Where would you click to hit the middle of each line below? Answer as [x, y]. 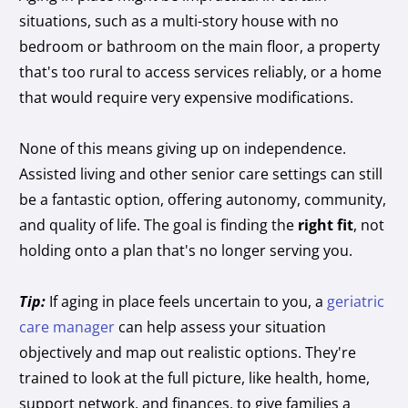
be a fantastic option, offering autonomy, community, [203, 199]
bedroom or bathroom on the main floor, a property [200, 46]
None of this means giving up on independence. [183, 148]
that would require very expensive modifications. [187, 97]
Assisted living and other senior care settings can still [201, 173]
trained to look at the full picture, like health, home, [195, 377]
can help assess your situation [221, 326]
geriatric [356, 301]
